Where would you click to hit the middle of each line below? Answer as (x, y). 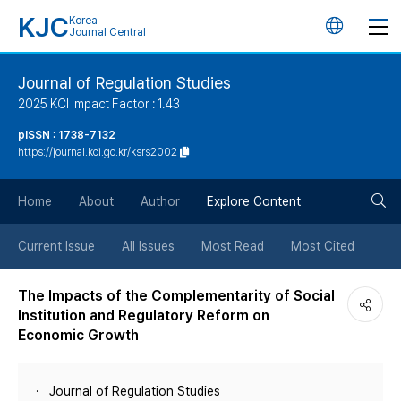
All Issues (148, 246)
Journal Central (107, 32)
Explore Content (254, 201)
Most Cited (323, 246)
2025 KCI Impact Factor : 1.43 (99, 104)
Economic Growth (78, 335)
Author (160, 201)
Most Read (233, 246)
